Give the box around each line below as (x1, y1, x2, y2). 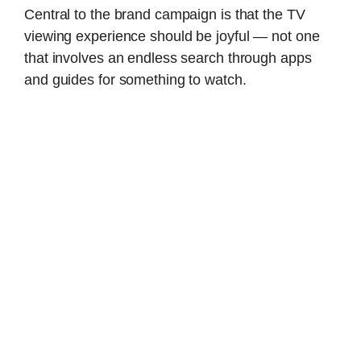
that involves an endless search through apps (24, 49, 312, 66)
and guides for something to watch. (24, 71, 247, 88)
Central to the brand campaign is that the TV (24, 6, 305, 23)
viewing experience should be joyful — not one (24, 27, 320, 44)
